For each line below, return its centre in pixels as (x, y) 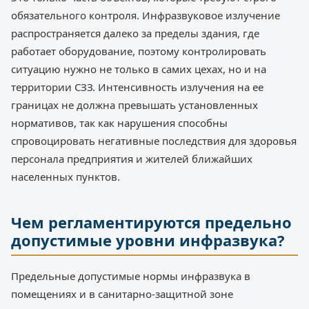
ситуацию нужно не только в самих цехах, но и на (139, 69)
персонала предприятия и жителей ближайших (132, 158)
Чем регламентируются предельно (151, 222)
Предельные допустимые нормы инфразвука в (131, 276)
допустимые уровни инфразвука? (148, 240)
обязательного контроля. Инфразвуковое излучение (146, 15)
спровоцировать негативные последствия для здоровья (154, 140)
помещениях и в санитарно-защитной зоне (122, 293)
